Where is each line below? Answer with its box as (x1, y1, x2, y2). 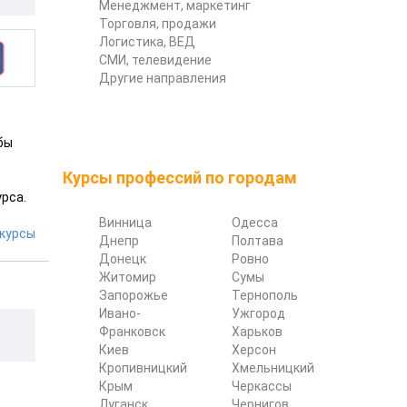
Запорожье (98, 287, 168, 303)
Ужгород (231, 305, 285, 321)
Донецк (98, 251, 146, 266)
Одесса (231, 214, 278, 230)
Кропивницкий (98, 360, 187, 375)
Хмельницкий (231, 360, 314, 375)
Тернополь (231, 287, 298, 303)
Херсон (231, 342, 276, 357)
